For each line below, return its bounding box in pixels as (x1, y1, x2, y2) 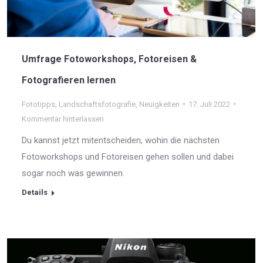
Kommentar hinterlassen (22, 114, 104, 123)
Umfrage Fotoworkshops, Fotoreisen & (22, 53, 197, 65)
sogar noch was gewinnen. (22, 167, 124, 178)
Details (22, 187, 48, 197)
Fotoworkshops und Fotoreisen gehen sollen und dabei (22, 151, 234, 162)
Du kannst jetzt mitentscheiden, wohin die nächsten (22, 134, 220, 146)
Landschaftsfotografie (59, 99, 136, 109)
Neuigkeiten (139, 99, 180, 109)
